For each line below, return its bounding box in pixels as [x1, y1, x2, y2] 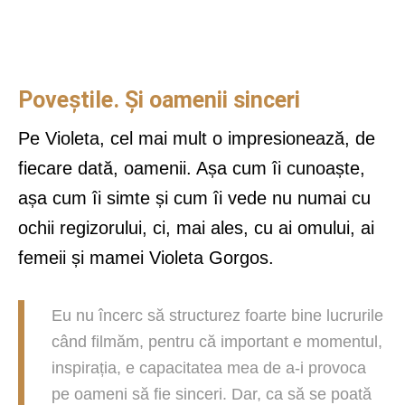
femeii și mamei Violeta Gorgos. [18, 248, 274, 268]
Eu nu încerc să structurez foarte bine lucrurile [52, 306, 383, 325]
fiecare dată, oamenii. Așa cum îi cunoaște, [18, 158, 365, 179]
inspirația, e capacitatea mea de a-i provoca [52, 359, 366, 378]
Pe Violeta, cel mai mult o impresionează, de [18, 128, 375, 149]
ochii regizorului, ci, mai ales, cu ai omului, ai [18, 218, 374, 239]
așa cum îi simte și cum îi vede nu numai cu [18, 188, 371, 209]
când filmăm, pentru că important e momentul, [52, 333, 382, 352]
